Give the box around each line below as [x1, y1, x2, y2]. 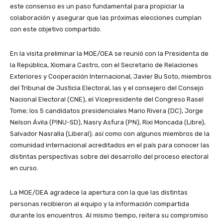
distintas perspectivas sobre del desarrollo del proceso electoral [10, 152, 209, 160]
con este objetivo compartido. [10, 25, 102, 33]
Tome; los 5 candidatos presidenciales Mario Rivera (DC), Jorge [10, 107, 203, 114]
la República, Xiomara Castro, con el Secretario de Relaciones [10, 61, 198, 69]
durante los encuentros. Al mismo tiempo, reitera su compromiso [10, 211, 208, 219]
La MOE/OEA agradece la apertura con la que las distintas [10, 188, 188, 196]
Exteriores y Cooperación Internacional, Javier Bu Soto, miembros [10, 72, 212, 80]
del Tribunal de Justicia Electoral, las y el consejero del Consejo [10, 84, 204, 92]
